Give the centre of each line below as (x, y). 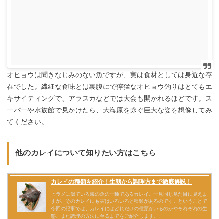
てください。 (27, 122)
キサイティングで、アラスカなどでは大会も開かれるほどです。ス (109, 99)
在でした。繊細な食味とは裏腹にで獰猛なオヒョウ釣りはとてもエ (109, 87)
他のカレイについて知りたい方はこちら (85, 153)
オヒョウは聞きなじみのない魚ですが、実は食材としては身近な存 (109, 75)
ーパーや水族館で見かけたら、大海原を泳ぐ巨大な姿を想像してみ (109, 110)
